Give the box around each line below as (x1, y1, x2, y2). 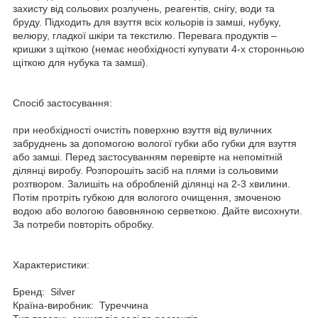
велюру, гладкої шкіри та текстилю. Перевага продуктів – (13, 29, 277, 41)
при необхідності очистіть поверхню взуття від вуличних (13, 124, 272, 136)
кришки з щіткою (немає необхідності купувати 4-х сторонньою (13, 43, 305, 55)
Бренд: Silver (13, 285, 75, 297)
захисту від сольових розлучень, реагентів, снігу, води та (13, 2, 275, 14)
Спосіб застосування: (13, 97, 112, 109)
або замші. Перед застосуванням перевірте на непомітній (13, 150, 283, 163)
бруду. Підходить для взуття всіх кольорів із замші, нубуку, (13, 16, 281, 28)
